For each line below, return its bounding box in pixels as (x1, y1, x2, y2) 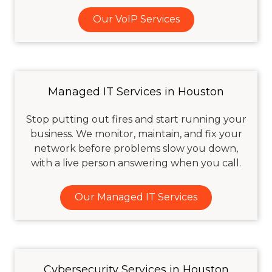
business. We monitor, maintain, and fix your (30, 127, 242, 140)
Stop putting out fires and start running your (25, 113, 246, 125)
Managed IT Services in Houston (48, 84, 224, 98)
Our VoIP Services (92, 13, 180, 25)
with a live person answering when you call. (31, 157, 241, 169)
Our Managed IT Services (75, 191, 197, 203)
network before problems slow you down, (34, 142, 238, 154)
